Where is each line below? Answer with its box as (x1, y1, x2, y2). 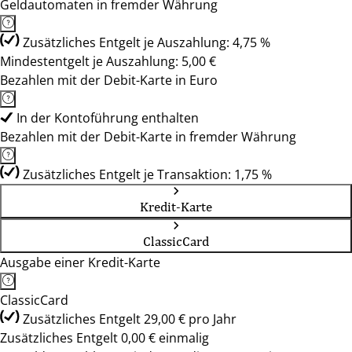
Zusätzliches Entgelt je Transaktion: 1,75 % (23, 166, 272, 183)
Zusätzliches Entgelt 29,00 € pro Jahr (23, 310, 236, 328)
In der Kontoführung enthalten (16, 109, 199, 126)
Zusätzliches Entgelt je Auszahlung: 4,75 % (23, 34, 270, 51)
